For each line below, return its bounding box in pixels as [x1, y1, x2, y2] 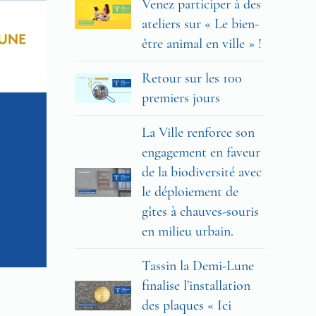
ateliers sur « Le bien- [142, 16, 259, 33]
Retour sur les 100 [142, 70, 242, 87]
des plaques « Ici [142, 297, 231, 315]
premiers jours [142, 90, 220, 107]
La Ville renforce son [142, 124, 255, 142]
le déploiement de [142, 183, 238, 201]
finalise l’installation [142, 277, 250, 295]
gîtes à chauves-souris [142, 203, 259, 221]
